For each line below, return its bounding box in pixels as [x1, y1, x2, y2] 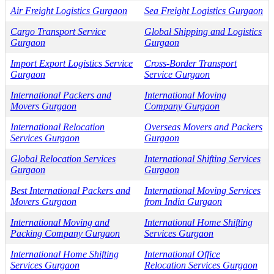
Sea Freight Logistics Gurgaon [144, 5, 263, 16]
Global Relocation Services [10, 153, 116, 164]
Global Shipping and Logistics [144, 26, 262, 37]
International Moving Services [144, 185, 261, 196]
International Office [144, 248, 220, 259]
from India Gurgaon [144, 196, 222, 207]
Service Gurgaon [144, 68, 210, 80]
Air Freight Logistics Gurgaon [10, 5, 127, 16]
